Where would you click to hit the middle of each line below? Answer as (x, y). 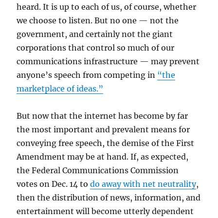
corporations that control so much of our (96, 48)
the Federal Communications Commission (98, 170)
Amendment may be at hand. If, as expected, (103, 157)
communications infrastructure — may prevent (108, 61)
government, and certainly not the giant (95, 34)
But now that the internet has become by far (102, 116)
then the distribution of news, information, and (109, 198)
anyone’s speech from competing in (87, 75)
